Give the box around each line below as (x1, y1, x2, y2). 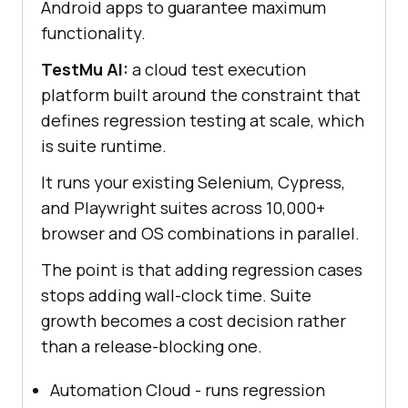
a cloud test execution (128, 57, 306, 80)
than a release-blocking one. (41, 334, 262, 357)
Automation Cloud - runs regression (50, 378, 325, 401)
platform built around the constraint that (41, 83, 361, 106)
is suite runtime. (41, 134, 167, 157)
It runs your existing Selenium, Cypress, (41, 170, 345, 193)
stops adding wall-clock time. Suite (41, 283, 311, 306)
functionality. (41, 21, 146, 44)
